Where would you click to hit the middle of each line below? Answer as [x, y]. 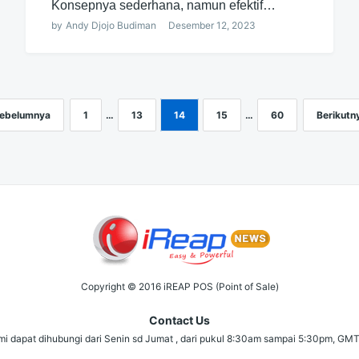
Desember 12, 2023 [212, 25]
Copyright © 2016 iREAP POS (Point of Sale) [179, 286]
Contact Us [179, 320]
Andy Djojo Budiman [111, 25]
